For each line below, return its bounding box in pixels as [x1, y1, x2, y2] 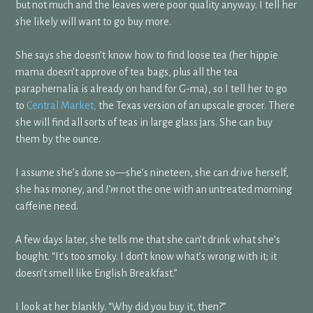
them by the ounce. [15, 133, 101, 145]
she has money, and [15, 184, 106, 196]
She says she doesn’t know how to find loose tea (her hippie [15, 50, 279, 61]
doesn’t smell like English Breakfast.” [15, 268, 178, 279]
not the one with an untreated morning [118, 184, 293, 196]
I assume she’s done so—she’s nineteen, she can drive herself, [15, 167, 289, 179]
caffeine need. [15, 201, 79, 212]
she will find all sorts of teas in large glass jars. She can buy [15, 117, 273, 129]
